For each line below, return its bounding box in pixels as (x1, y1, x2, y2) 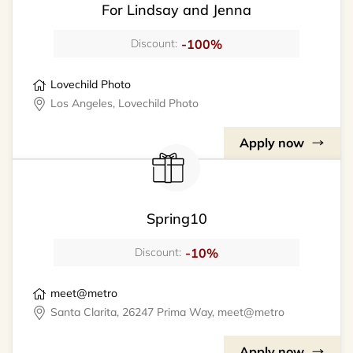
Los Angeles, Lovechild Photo (50, 96, 199, 111)
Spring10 (146, 210, 207, 229)
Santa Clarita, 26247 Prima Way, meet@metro (50, 305, 284, 320)
